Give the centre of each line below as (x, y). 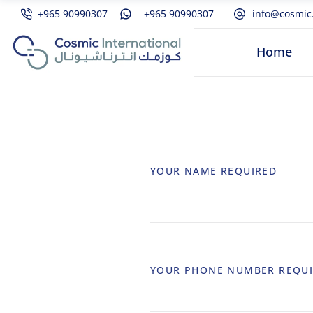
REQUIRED (249, 171)
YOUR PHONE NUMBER (215, 270)
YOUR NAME (186, 171)
